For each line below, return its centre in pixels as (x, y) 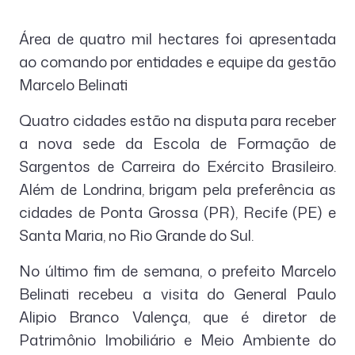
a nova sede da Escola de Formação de (177, 144)
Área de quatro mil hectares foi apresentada (177, 39)
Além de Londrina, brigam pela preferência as (177, 190)
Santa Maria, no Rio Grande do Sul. (136, 236)
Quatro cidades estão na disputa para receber (177, 121)
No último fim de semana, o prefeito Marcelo (177, 271)
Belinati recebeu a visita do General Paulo (177, 294)
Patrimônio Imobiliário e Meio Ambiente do (177, 340)
